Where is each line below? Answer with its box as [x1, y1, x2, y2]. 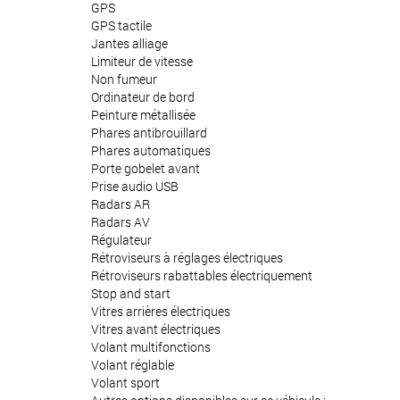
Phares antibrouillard [91, 123, 207, 141]
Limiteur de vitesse [91, 52, 193, 70]
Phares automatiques [91, 141, 211, 159]
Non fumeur [91, 70, 157, 87]
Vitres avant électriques [91, 320, 221, 337]
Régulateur [91, 230, 152, 248]
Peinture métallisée [91, 105, 196, 123]
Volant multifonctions [91, 337, 211, 355]
